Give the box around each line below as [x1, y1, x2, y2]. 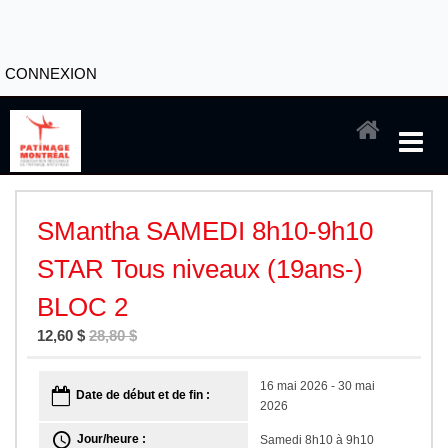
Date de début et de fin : [76, 389, 210, 402]
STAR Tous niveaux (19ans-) [37, 255, 363, 283]
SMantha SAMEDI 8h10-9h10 [37, 217, 373, 245]
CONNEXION [5, 65, 97, 82]
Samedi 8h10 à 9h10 [260, 434, 374, 446]
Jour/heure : [77, 433, 146, 446]
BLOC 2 [37, 293, 128, 321]
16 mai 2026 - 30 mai [260, 380, 375, 392]
